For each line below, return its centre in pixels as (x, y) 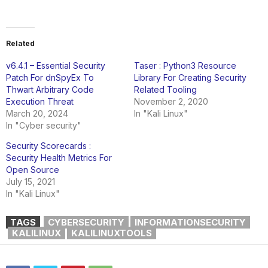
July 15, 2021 (31, 182)
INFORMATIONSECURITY (190, 222)
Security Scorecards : (48, 146)
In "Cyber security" (44, 125)
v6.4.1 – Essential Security (56, 66)
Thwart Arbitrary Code (50, 89)
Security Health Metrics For (59, 158)
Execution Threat (40, 101)
